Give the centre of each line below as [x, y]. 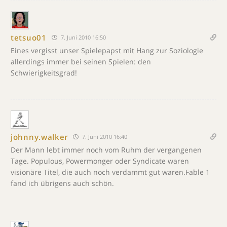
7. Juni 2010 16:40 [104, 137]
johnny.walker [40, 137]
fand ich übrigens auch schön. [62, 183]
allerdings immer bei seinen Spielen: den [81, 62]
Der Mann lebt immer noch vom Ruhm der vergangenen [106, 150]
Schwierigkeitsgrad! [44, 73]
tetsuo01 [29, 37]
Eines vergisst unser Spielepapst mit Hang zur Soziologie [107, 50]
